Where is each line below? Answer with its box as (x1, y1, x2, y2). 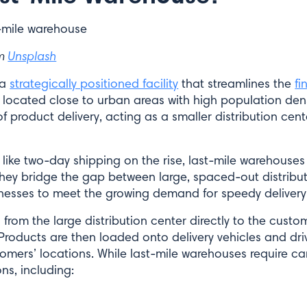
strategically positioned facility (10, 76, 179, 91)
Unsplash (8, 48, 57, 64)
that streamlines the (178, 76, 295, 91)
